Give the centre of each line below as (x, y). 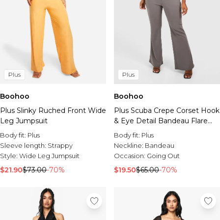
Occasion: (130, 156)
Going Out (163, 156)
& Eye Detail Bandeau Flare (161, 121)
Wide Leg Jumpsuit (49, 156)
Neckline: (129, 145)
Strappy (60, 145)
